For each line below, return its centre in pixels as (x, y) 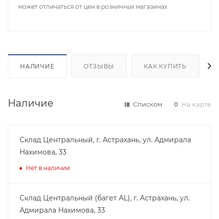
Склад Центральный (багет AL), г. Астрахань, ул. (105, 198)
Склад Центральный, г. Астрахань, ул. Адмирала (105, 140)
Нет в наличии (48, 168)
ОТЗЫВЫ (99, 66)
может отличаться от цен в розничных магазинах (93, 7)
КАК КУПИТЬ (165, 66)
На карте (196, 104)
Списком (147, 104)
